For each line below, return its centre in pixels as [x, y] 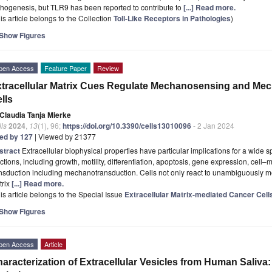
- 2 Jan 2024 [213, 125]
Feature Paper [66, 68]
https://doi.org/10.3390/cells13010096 [127, 125]
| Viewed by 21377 [64, 136]
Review [108, 68]
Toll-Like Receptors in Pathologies [172, 18]
